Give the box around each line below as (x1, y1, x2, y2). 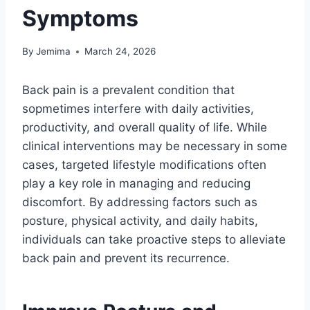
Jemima (36, 46, 71, 57)
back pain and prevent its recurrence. (22, 251, 230, 266)
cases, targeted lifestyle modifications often (22, 158, 266, 172)
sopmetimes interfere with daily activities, (22, 102, 254, 116)
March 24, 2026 (84, 46, 156, 57)
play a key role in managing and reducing (22, 176, 250, 191)
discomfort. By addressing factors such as (22, 195, 257, 210)
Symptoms (22, 4, 138, 32)
